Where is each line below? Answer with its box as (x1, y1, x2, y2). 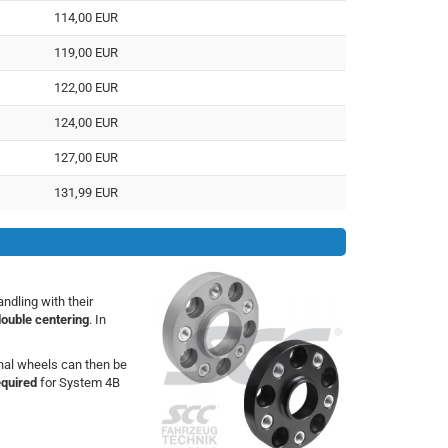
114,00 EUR (54, 9, 119, 25)
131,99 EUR (54, 184, 119, 200)
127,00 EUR (54, 149, 119, 165)
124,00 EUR (54, 114, 119, 130)
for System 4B (36, 375, 120, 391)
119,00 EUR (54, 44, 119, 60)
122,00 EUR (54, 79, 119, 95)
